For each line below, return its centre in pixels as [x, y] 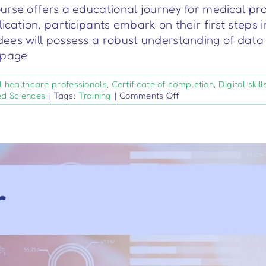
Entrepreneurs [208, 118]
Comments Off [149, 96]
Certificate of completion [163, 84]
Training [95, 96]
